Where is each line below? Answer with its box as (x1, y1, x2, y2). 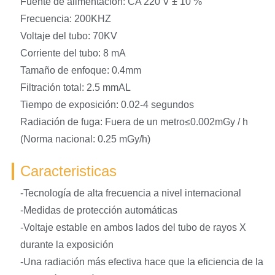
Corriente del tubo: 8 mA (20, 47, 126, 58)
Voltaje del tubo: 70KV (20, 30, 117, 41)
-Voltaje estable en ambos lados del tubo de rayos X (20, 222, 246, 233)
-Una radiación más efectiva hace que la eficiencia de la (20, 256, 263, 267)
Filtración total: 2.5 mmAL (20, 82, 131, 93)
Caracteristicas (20, 162, 117, 179)
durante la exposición (20, 239, 114, 250)
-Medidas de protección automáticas (20, 204, 177, 215)
